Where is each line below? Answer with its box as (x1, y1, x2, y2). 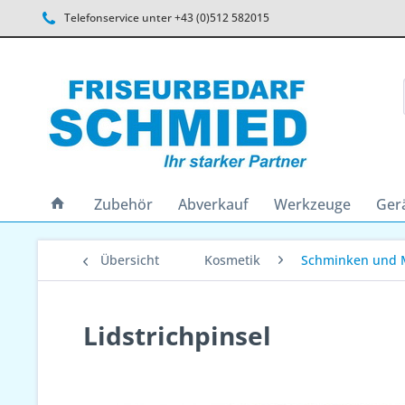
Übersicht (100, 251, 159, 268)
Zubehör (94, 194, 153, 214)
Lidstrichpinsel (83, 318, 271, 353)
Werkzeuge (274, 194, 351, 214)
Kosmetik (204, 251, 260, 268)
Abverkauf (178, 194, 249, 214)
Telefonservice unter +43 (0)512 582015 (59, 10, 270, 25)
